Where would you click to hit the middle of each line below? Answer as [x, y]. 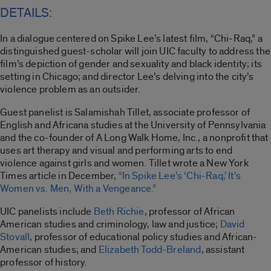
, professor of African [190, 211]
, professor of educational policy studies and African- [144, 237]
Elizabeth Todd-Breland [150, 249]
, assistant [223, 249]
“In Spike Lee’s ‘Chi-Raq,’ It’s [179, 175]
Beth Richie [119, 211]
